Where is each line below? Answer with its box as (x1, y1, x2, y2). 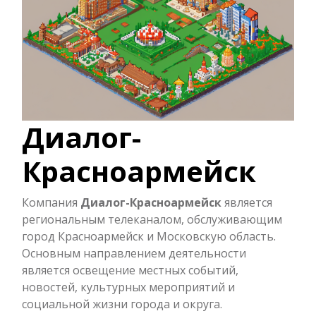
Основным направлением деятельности (22, 245, 246, 261)
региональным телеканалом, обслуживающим (22, 211, 282, 227)
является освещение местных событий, (22, 262, 238, 278)
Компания (22, 194, 80, 210)
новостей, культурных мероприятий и (22, 279, 235, 295)
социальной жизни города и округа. (22, 296, 222, 312)
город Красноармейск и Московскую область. (22, 228, 276, 244)
